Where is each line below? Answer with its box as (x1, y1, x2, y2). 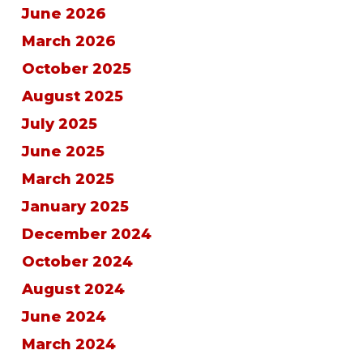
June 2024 (21, 308, 106, 326)
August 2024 (21, 280, 125, 298)
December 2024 (21, 225, 152, 243)
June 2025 (21, 143, 105, 160)
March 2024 (21, 335, 116, 353)
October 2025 (21, 60, 131, 78)
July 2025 (21, 115, 97, 133)
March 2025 (21, 170, 114, 188)
